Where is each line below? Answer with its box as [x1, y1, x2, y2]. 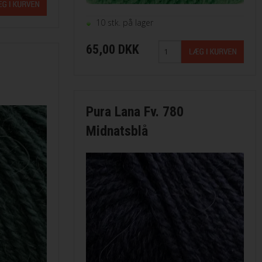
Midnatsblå [85, 122, 148, 139]
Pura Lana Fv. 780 [85, 103, 184, 120]
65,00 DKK [85, 42, 139, 57]
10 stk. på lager [95, 16, 153, 28]
